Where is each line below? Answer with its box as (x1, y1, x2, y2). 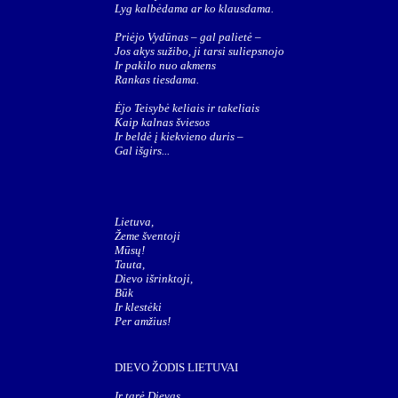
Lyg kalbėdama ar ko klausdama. (115, 2, 274, 15)
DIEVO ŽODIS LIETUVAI (115, 361, 238, 374)
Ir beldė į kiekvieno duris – (115, 130, 243, 143)
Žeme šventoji (115, 229, 180, 243)
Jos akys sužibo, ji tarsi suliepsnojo (115, 44, 284, 58)
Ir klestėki (115, 300, 162, 314)
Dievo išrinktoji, (115, 272, 193, 285)
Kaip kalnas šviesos (115, 115, 210, 129)
